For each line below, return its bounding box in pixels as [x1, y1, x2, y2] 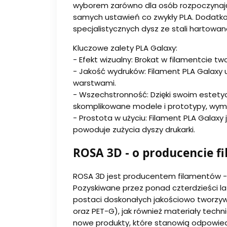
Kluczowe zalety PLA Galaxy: [73, 43, 177, 54]
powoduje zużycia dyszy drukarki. [73, 124, 195, 135]
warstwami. [73, 78, 116, 89]
